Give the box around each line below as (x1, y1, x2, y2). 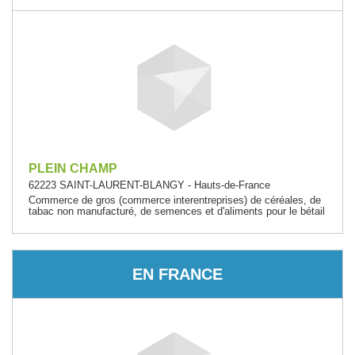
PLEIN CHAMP (29, 162, 117, 175)
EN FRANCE (132, 265, 223, 283)
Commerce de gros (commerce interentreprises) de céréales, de (29, 194, 321, 206)
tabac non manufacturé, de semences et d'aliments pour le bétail (29, 205, 325, 217)
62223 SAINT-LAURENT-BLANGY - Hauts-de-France (29, 179, 270, 191)
